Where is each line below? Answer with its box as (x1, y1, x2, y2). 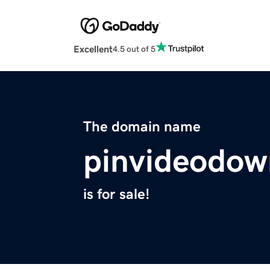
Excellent (74, 44, 113, 54)
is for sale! (83, 187, 149, 202)
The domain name (83, 119, 201, 134)
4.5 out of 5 (113, 44, 155, 53)
